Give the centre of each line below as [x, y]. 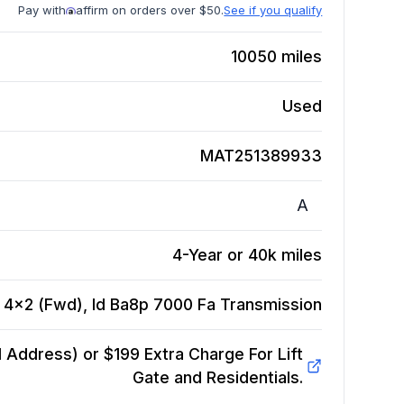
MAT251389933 [262, 156]
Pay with [42, 10]
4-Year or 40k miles [248, 255]
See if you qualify [273, 10]
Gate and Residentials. [217, 378]
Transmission [271, 305]
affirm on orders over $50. [150, 10]
